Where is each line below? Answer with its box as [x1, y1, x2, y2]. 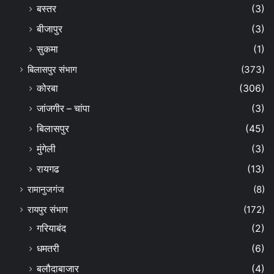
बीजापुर [37, 23, 62, 35]
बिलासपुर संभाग [28, 64, 77, 76]
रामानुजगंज [28, 183, 64, 196]
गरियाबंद [37, 223, 66, 235]
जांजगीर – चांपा [37, 103, 90, 115]
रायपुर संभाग [28, 204, 68, 216]
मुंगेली [37, 143, 56, 155]
